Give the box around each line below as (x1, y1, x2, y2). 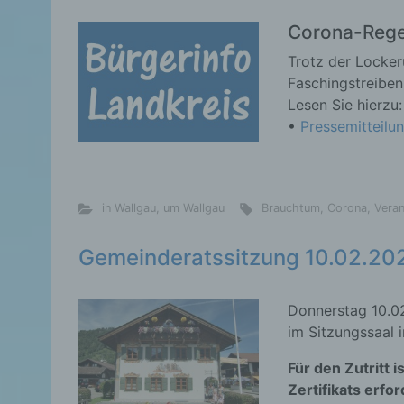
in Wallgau (101, 201, 156, 216)
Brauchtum (262, 201, 321, 216)
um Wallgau (162, 201, 225, 216)
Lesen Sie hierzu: (288, 96, 402, 114)
